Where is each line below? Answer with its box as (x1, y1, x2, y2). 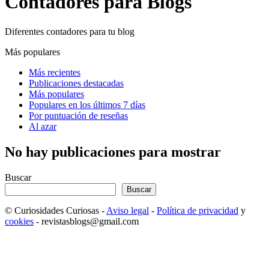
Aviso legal (106, 205, 149, 216)
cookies (5, 216, 34, 226)
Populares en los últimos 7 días (29, 99, 145, 110)
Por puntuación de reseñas (29, 110, 128, 121)
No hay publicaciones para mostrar (5, 144, 221, 160)
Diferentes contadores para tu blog (5, 26, 134, 37)
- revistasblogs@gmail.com (34, 216, 139, 226)
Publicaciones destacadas (29, 77, 124, 88)
